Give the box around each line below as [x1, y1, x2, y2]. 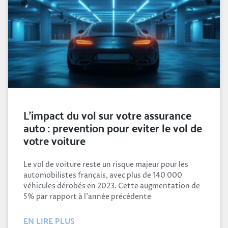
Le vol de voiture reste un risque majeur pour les [23, 159, 188, 169]
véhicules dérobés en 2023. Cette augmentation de [23, 181, 200, 191]
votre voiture [23, 129, 85, 150]
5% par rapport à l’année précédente [23, 191, 151, 202]
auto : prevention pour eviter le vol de [23, 117, 202, 137]
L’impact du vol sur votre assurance [23, 104, 191, 125]
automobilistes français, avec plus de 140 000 [23, 170, 182, 180]
